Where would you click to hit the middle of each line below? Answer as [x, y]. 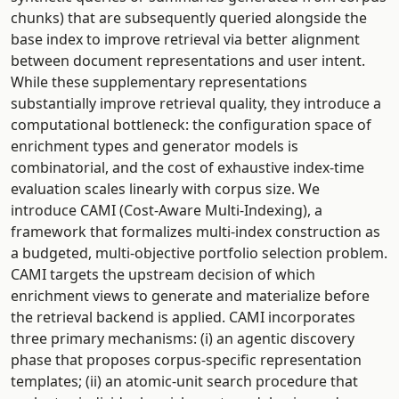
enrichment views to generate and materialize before [190, 295]
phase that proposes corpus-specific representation [186, 359]
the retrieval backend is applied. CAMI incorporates [183, 317]
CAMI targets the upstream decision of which [163, 274]
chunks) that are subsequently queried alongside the [189, 17]
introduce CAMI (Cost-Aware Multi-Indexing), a [167, 210]
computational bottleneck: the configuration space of [191, 124]
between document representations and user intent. [188, 60]
